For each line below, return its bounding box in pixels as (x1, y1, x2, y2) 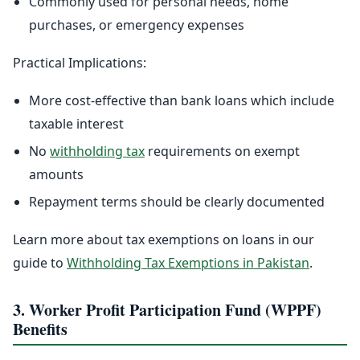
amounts (29, 166, 84, 184)
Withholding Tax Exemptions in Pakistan (67, 254, 309, 272)
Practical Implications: (13, 54, 146, 72)
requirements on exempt (145, 142, 300, 161)
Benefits (13, 317, 67, 342)
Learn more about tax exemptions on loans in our (13, 231, 314, 249)
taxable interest (29, 115, 124, 133)
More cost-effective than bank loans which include (29, 92, 334, 110)
